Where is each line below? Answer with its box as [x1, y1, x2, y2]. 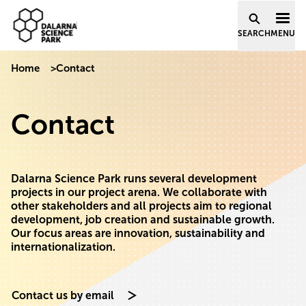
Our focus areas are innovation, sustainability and [11, 227, 265, 240]
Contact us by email [12, 289, 114, 302]
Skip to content [20, 16, 94, 29]
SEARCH [238, 29, 270, 38]
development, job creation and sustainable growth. [11, 213, 275, 226]
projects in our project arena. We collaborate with [11, 186, 267, 199]
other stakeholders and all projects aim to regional [11, 199, 272, 212]
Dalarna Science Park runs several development [11, 172, 257, 185]
